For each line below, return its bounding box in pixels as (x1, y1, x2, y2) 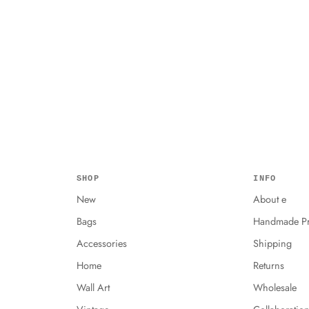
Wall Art (76, 280, 110, 295)
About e (253, 192, 287, 206)
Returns (253, 258, 285, 272)
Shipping (253, 236, 292, 250)
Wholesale (253, 280, 297, 295)
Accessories (76, 236, 127, 250)
